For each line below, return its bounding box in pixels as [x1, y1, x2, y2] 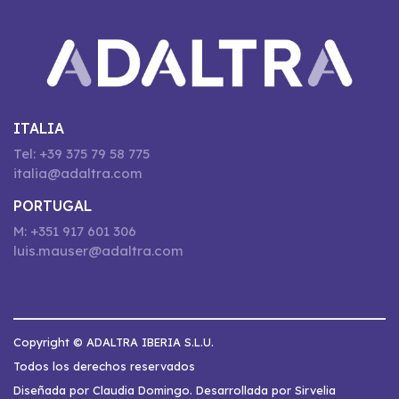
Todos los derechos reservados [13, 358, 195, 373]
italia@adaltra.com [13, 164, 142, 182]
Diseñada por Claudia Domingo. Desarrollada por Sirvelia [13, 382, 336, 397]
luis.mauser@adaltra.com [13, 241, 183, 259]
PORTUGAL [13, 196, 92, 215]
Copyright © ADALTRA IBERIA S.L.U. [13, 334, 214, 349]
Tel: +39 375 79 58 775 [13, 144, 150, 162]
